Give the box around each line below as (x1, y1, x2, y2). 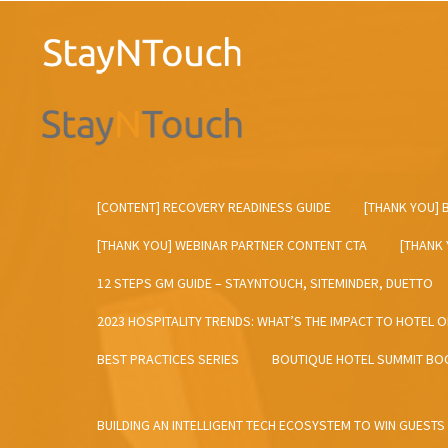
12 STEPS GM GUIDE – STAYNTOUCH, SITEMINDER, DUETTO (97, 274, 433, 293)
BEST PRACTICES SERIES (97, 350, 239, 369)
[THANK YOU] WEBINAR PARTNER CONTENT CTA (97, 236, 367, 255)
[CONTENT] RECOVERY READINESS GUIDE (97, 198, 331, 217)
